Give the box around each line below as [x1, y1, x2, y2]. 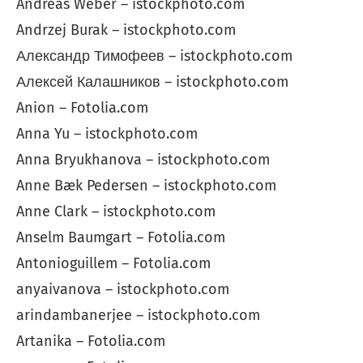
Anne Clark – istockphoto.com [16, 203, 216, 221]
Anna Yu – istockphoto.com [16, 125, 198, 143]
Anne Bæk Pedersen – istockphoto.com [16, 177, 276, 195]
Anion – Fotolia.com [16, 99, 148, 117]
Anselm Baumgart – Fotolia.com [16, 228, 225, 247]
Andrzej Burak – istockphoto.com [16, 21, 236, 40]
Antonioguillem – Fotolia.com [16, 254, 211, 273]
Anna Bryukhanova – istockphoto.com [16, 151, 270, 169]
